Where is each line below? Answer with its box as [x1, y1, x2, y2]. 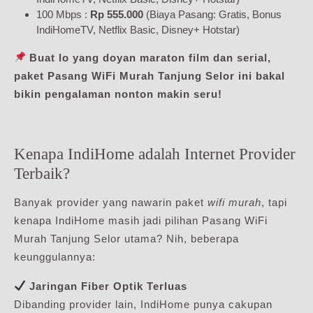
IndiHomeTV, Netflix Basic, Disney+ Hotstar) [36, 23, 240, 36]
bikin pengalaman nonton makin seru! [14, 87, 222, 100]
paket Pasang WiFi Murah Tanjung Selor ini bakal [14, 69, 285, 82]
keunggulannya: [14, 250, 96, 263]
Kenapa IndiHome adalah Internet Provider [14, 144, 296, 163]
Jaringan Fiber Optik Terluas [29, 279, 188, 292]
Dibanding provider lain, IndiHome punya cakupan [14, 298, 272, 310]
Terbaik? [14, 163, 70, 182]
